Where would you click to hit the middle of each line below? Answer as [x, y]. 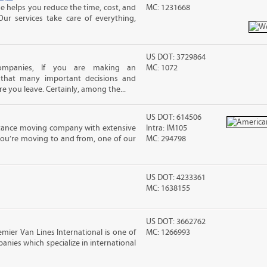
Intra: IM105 [167, 128]
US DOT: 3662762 [176, 222]
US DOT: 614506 [174, 117]
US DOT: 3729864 [176, 57]
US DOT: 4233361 [176, 178]
